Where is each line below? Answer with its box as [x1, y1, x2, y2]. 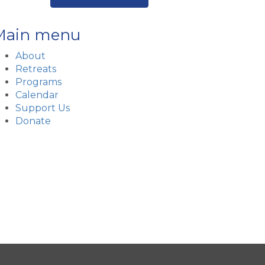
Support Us [15, 102, 70, 114]
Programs [15, 76, 62, 88]
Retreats [15, 63, 56, 75]
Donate [15, 115, 51, 127]
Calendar [15, 89, 59, 101]
